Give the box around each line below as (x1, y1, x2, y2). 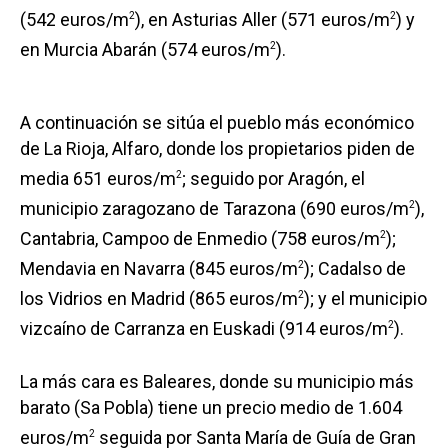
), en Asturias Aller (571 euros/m (135, 9, 390, 31)
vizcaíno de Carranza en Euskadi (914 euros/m (20, 318, 388, 340)
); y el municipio (304, 288, 427, 310)
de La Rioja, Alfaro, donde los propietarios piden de (20, 138, 415, 160)
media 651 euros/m (20, 168, 176, 190)
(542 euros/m (20, 9, 129, 31)
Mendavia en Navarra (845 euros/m (20, 258, 298, 280)
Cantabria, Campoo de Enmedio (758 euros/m (20, 228, 380, 250)
